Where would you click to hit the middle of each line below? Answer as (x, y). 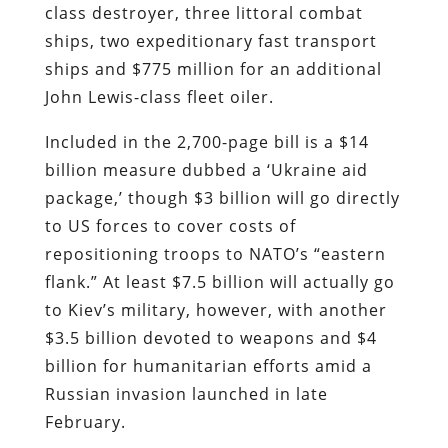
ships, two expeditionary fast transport (210, 40)
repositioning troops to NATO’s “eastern (215, 253)
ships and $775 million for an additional (213, 68)
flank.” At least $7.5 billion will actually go (219, 281)
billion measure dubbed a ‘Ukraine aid (206, 169)
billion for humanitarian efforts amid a (208, 365)
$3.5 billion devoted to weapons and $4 (210, 337)
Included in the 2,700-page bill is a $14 (206, 141)
